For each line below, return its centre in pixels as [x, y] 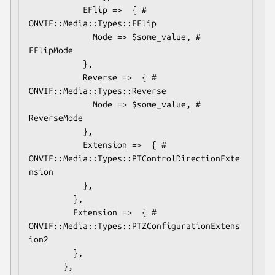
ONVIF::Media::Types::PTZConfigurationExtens [134, 226]
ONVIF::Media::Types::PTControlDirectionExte [134, 158]
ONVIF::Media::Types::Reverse [98, 91]
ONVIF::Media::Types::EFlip [93, 23]
